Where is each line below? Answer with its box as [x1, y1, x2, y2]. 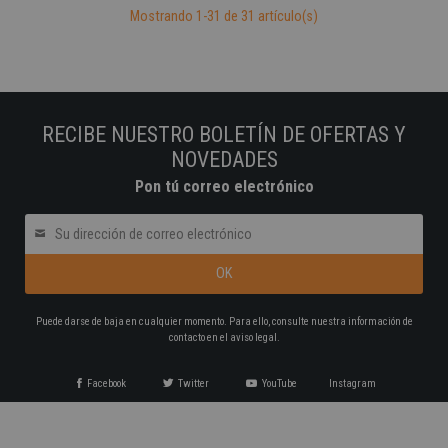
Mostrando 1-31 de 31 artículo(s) [130, 8, 318, 26]
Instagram [329, 377, 376, 391]
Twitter [178, 377, 209, 391]
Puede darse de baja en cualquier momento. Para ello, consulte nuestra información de [35, 315, 413, 329]
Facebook [87, 377, 126, 391]
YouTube [262, 377, 297, 391]
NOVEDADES [170, 147, 278, 173]
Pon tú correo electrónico [134, 177, 314, 197]
